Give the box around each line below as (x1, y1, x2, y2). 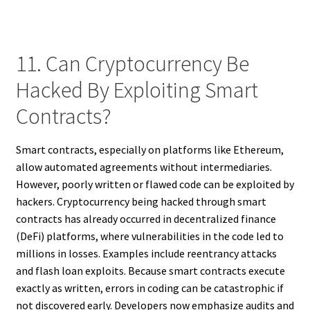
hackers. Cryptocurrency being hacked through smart (15, 194, 266, 209)
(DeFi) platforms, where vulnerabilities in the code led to (15, 229, 284, 244)
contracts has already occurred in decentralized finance (15, 212, 276, 226)
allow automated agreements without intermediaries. (15, 160, 272, 174)
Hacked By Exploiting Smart (15, 75, 258, 104)
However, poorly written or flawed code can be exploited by (15, 177, 294, 192)
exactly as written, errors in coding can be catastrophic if (15, 281, 284, 295)
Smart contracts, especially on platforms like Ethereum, (15, 143, 284, 157)
